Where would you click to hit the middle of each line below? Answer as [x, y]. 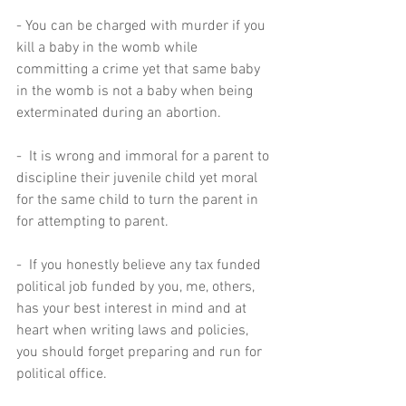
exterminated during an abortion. [122, 113]
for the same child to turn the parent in [139, 200]
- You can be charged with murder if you [143, 26]
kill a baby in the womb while [109, 48]
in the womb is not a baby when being [136, 92]
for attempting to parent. [96, 222]
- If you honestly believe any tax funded [140, 266]
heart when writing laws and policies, [134, 331]
